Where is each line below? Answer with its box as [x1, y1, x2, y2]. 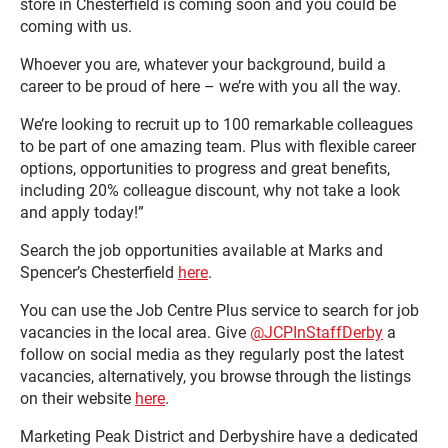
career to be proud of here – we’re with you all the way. [20, 76, 401, 96]
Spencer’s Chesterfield [20, 262, 178, 282]
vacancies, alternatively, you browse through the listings [20, 366, 411, 386]
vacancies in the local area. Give [20, 322, 250, 342]
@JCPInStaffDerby [250, 322, 383, 342]
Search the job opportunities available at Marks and [20, 240, 383, 260]
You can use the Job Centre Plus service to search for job [20, 300, 419, 320]
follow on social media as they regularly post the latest [20, 344, 404, 364]
